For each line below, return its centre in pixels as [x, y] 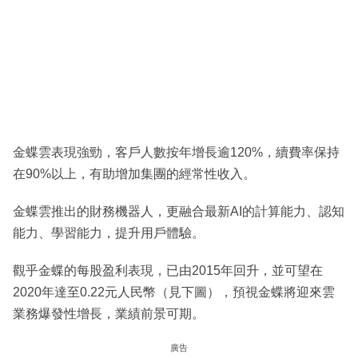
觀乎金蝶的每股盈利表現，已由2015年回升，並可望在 [168, 270]
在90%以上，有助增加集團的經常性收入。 [134, 173]
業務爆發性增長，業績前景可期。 [109, 313]
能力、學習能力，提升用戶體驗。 [109, 233]
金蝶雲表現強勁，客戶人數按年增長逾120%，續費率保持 [176, 152]
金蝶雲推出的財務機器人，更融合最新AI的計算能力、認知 [179, 211]
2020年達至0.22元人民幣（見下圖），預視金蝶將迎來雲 [174, 292]
